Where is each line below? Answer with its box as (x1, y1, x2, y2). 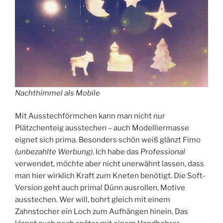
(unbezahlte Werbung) (15, 147, 93, 157)
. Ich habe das (93, 147, 140, 157)
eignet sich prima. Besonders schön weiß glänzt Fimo (15, 135, 201, 145)
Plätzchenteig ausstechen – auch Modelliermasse (15, 123, 189, 133)
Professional (140, 147, 185, 157)
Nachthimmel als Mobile (15, 88, 100, 98)
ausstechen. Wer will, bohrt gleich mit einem (15, 195, 170, 205)
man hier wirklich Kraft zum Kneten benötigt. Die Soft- (15, 171, 206, 181)
